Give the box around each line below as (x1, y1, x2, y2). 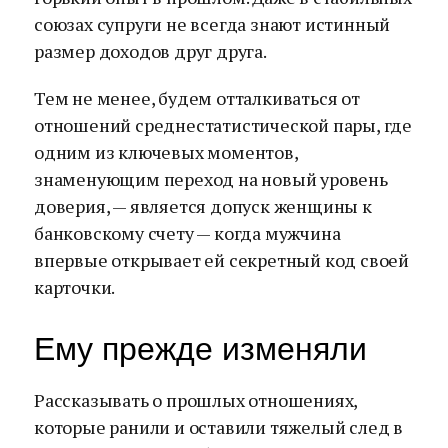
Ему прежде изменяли (34, 331, 367, 367)
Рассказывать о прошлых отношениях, (34, 388, 358, 412)
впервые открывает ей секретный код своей (34, 248, 409, 272)
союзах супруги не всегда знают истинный (34, 12, 391, 36)
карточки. (34, 275, 116, 299)
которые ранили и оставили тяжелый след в (34, 415, 403, 439)
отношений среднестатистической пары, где (34, 113, 412, 137)
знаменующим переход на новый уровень (34, 167, 388, 191)
